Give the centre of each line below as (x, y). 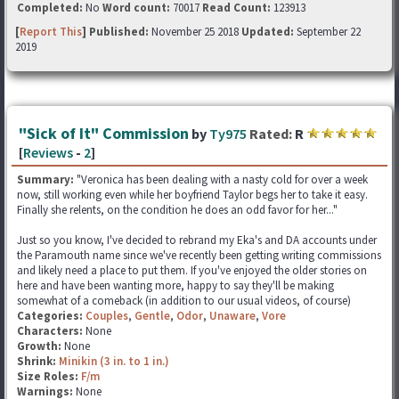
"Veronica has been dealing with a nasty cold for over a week (222, 179)
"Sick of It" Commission (104, 133)
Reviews (48, 152)
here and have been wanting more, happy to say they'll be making (175, 285)
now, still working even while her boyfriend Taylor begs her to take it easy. (192, 194)
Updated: (268, 31)
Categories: (50, 315)
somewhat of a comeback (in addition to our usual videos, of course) (184, 300)
